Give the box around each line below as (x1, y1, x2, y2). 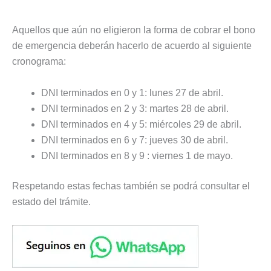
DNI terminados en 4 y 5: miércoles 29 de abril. (41, 119, 241, 129)
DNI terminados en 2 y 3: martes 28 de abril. (41, 103, 229, 114)
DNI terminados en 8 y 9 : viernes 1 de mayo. (41, 150, 233, 161)
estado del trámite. (12, 196, 91, 207)
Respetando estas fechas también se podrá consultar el (12, 180, 250, 191)
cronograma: (12, 56, 66, 67)
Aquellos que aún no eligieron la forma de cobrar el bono (12, 25, 255, 36)
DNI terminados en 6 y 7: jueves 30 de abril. (41, 134, 228, 145)
